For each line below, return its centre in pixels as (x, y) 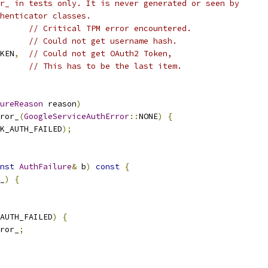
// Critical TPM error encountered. (110, 28)
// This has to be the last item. (105, 66)
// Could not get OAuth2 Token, (100, 54)
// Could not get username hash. (103, 41)
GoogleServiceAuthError (77, 116)
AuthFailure (45, 167)
